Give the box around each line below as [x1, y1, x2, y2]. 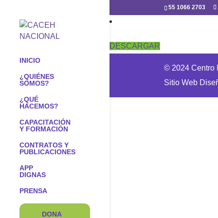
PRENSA [19, 187, 47, 195]
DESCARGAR [109, 42, 160, 50]
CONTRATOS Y [19, 141, 69, 149]
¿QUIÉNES [19, 73, 54, 80]
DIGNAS [19, 171, 46, 179]
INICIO [19, 56, 40, 64]
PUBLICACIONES [19, 148, 75, 156]
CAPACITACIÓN [19, 118, 71, 126]
